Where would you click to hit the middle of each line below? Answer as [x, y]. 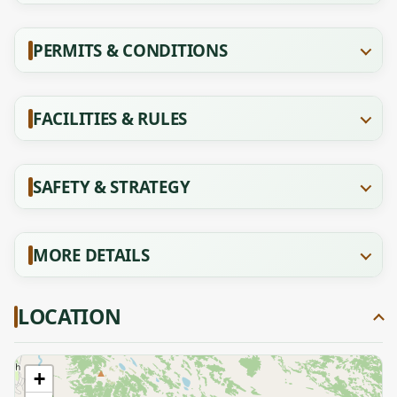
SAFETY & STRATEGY [112, 187]
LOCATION [70, 316]
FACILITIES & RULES [110, 118]
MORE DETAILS [91, 255]
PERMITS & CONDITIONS [130, 50]
